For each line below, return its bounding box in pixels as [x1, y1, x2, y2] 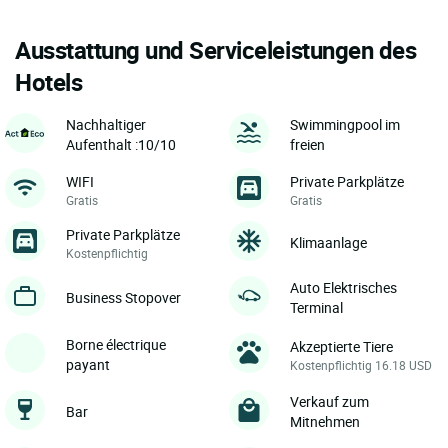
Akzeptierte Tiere [290, 337, 393, 357]
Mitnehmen [290, 412, 360, 432]
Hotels [15, 66, 83, 99]
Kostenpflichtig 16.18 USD [290, 357, 432, 374]
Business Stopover [66, 288, 181, 308]
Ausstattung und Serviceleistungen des [15, 34, 417, 67]
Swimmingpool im [290, 115, 400, 135]
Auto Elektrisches [290, 278, 397, 298]
